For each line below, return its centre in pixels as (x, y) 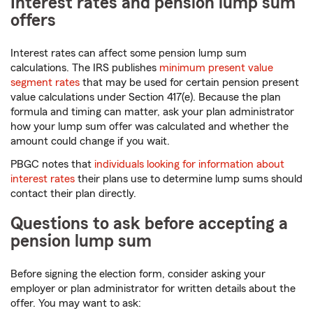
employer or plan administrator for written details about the (153, 289)
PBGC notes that (52, 165)
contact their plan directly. (73, 194)
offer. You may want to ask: (76, 304)
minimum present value (216, 68)
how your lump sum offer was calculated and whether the (150, 127)
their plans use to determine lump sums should (189, 179)
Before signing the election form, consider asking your (138, 274)
